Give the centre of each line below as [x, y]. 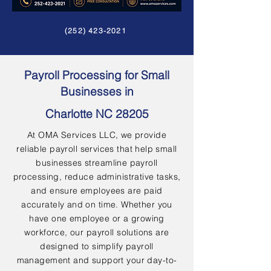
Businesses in [97, 91]
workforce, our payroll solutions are [97, 232]
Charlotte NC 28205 [97, 114]
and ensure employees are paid [97, 191]
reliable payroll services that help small [97, 149]
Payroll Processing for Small [97, 75]
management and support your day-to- [97, 260]
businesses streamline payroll [97, 163]
